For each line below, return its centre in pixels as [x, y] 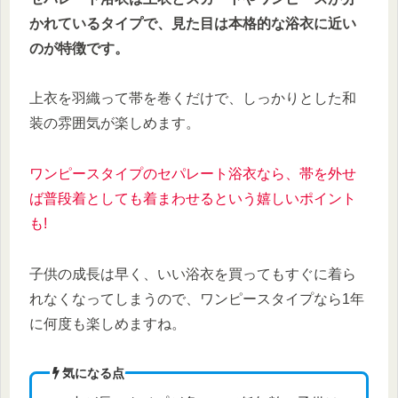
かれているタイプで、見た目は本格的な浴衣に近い [193, 23]
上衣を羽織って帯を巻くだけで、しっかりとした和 [193, 99]
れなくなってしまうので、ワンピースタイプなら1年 [197, 298]
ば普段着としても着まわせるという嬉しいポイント [193, 199]
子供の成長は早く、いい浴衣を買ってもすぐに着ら [193, 274]
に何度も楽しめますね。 [107, 323]
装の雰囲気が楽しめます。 [115, 123]
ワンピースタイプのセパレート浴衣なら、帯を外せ [193, 174]
